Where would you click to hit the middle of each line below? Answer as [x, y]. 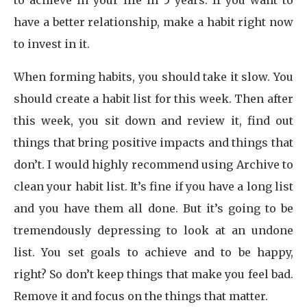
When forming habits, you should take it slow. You [153, 77]
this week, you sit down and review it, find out [153, 121]
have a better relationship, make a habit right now [153, 22]
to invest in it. [53, 44]
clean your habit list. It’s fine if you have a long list [153, 186]
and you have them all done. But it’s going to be [153, 208]
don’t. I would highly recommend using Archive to [153, 164]
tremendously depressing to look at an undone [153, 230]
